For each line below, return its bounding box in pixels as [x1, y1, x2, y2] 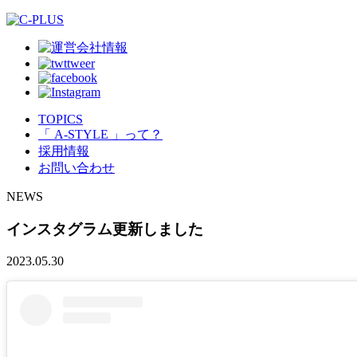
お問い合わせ [38, 161, 115, 175]
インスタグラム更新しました [6, 220, 203, 237]
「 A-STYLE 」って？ [38, 127, 163, 141]
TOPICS [38, 112, 83, 126]
